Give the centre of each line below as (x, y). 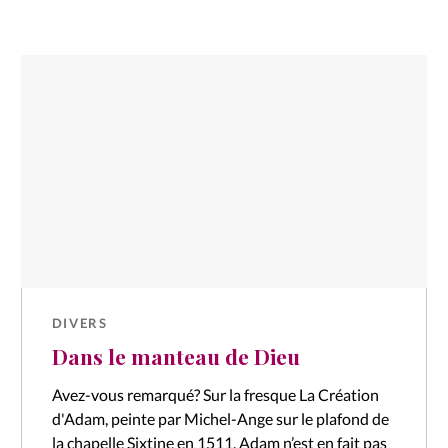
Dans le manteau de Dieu (175, 355)
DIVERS (79, 323)
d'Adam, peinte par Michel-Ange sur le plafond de (220, 419)
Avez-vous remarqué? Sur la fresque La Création (215, 395)
